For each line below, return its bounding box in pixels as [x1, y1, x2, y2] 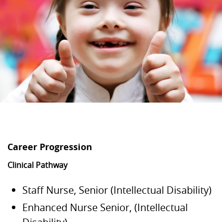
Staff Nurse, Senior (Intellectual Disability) [22, 183, 212, 197]
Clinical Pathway [7, 160, 67, 171]
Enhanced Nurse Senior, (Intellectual [22, 201, 188, 215]
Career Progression [7, 141, 92, 154]
